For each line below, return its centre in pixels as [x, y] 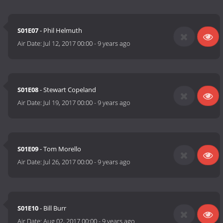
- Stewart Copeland [67, 90]
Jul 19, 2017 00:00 [68, 103]
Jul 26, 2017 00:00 [68, 162]
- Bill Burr [53, 208]
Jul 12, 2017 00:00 [68, 44]
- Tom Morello [60, 149]
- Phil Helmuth [60, 31]
